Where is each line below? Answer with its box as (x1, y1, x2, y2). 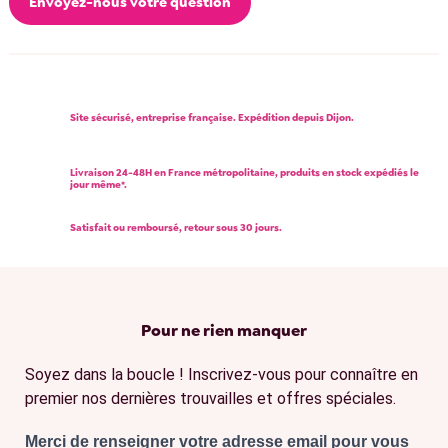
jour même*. (70, 178, 127, 192)
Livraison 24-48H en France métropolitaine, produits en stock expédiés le (70, 166, 419, 180)
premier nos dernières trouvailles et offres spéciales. (25, 389, 397, 409)
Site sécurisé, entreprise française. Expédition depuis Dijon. (70, 111, 354, 125)
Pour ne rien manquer (141, 319, 307, 341)
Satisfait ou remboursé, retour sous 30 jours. (70, 221, 282, 235)
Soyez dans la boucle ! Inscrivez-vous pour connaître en (25, 365, 419, 385)
